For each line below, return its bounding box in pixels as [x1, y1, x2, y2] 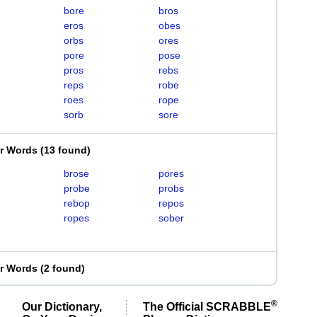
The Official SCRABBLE [143, 300, 271, 313]
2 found [44, 263, 81, 274]
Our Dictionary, [22, 300, 102, 313]
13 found [44, 144, 87, 156]
